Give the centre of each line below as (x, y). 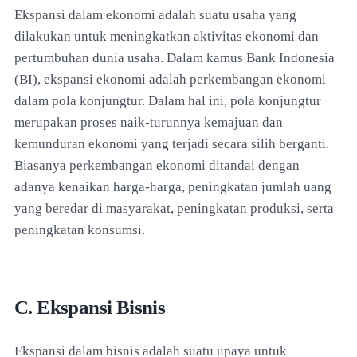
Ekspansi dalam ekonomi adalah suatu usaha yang (155, 14)
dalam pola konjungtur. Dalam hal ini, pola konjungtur (168, 100)
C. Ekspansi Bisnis (90, 307)
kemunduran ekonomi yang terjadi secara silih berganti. (172, 143)
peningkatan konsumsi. (80, 229)
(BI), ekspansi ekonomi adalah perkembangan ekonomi (170, 79)
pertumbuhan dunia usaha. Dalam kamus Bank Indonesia (175, 57)
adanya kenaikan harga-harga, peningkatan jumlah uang (173, 186)
